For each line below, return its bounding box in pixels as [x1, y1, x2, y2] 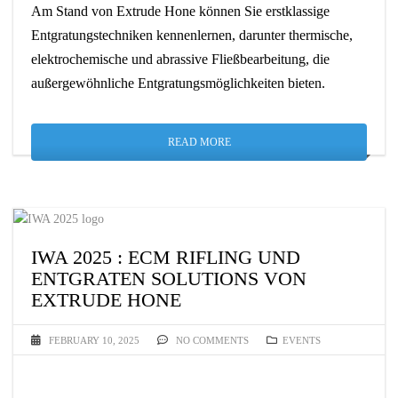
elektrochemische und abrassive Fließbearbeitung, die [31, 52, 330, 68]
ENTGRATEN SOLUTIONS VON [31, 267, 306, 291]
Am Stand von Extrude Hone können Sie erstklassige [31, 4, 330, 20]
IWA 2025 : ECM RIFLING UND [31, 246, 300, 269]
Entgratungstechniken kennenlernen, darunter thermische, [31, 28, 353, 44]
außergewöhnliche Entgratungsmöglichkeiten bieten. [31, 76, 325, 92]
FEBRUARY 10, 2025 [49, 335, 139, 346]
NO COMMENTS [173, 335, 249, 346]
